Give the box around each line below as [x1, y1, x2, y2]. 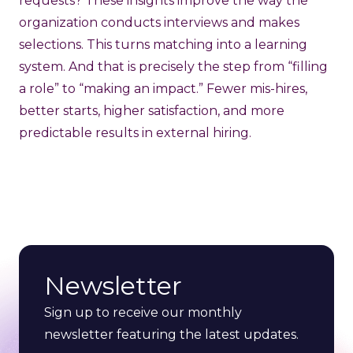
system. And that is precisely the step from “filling [19, 59, 328, 75]
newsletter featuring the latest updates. [44, 327, 299, 343]
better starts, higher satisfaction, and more [19, 103, 284, 119]
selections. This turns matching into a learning [19, 37, 307, 53]
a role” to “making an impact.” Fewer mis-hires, [19, 81, 307, 97]
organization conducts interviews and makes [19, 15, 299, 31]
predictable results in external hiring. [19, 125, 251, 141]
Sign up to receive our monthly [44, 305, 242, 321]
